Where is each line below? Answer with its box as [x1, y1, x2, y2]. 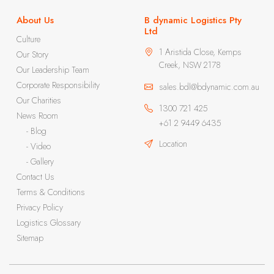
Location [159, 138, 187, 150]
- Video [26, 140, 51, 152]
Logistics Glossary [17, 217, 81, 229]
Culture [17, 33, 40, 45]
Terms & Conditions [17, 186, 85, 198]
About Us [17, 13, 54, 27]
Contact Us [17, 171, 54, 183]
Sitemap [17, 232, 43, 244]
